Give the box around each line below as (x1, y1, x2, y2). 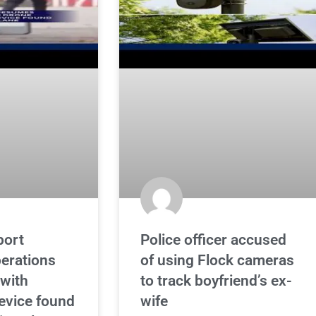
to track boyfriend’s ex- (140, 272, 293, 290)
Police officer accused (140, 231, 287, 249)
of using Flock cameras (140, 252, 295, 269)
